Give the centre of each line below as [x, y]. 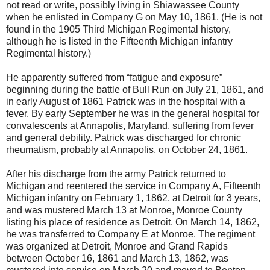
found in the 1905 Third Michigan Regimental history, [118, 29]
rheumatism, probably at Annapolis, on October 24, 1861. [127, 149]
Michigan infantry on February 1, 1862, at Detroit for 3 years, [133, 198]
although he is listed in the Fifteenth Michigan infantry [119, 41]
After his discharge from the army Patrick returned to [116, 174]
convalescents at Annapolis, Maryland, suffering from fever [130, 125]
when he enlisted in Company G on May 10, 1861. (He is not [134, 17]
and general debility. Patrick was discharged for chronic [124, 137]
